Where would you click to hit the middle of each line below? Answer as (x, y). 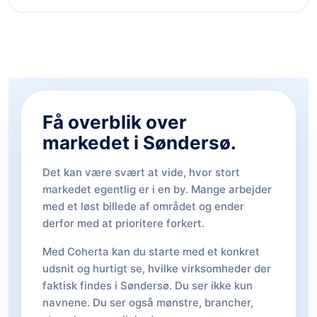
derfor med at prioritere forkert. (123, 223)
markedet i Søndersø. (139, 143)
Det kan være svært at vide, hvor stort (141, 172)
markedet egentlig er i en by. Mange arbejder (157, 189)
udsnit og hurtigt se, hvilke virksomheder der (157, 269)
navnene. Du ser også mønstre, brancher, (148, 302)
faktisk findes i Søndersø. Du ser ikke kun (148, 286)
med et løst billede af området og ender (143, 206)
